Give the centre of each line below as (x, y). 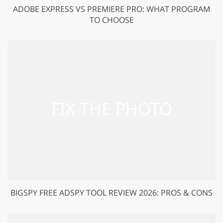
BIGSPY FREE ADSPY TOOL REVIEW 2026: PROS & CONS (111, 192)
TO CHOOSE (111, 20)
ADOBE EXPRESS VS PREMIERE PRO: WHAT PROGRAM (111, 9)
